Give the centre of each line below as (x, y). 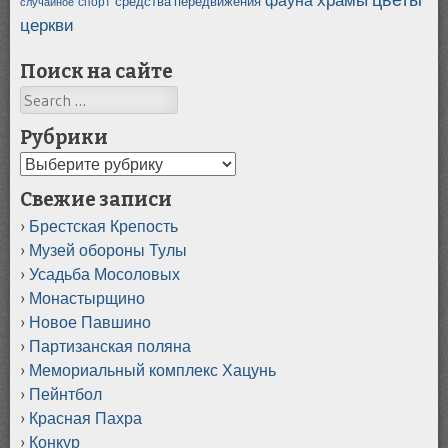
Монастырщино (87, 297)
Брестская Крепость (103, 225)
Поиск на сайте (96, 71)
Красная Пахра (85, 417)
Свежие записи (96, 199)
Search (43, 97)
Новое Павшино (90, 321)
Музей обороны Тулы (108, 249)
